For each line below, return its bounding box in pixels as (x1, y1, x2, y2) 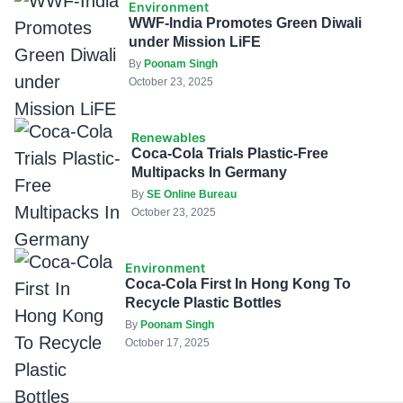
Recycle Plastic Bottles (124, 295, 282, 311)
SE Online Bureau (146, 188, 237, 201)
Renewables (130, 130, 206, 146)
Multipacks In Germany (130, 165, 287, 181)
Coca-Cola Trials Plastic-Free (130, 146, 328, 162)
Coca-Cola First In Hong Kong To (124, 276, 351, 292)
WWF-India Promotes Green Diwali (128, 15, 362, 31)
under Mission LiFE (128, 34, 261, 50)
